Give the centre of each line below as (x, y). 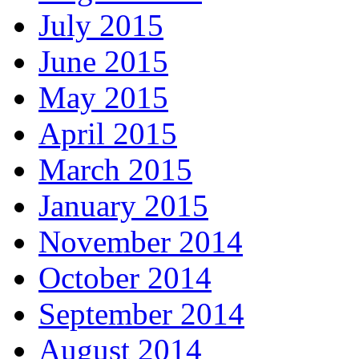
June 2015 (103, 61)
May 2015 (103, 97)
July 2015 (101, 25)
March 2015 (115, 169)
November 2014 (141, 241)
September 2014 (141, 313)
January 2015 (123, 205)
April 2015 (108, 133)
